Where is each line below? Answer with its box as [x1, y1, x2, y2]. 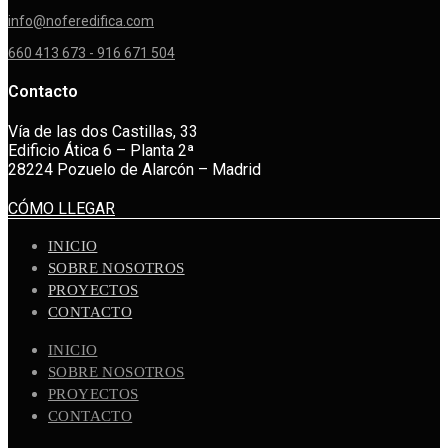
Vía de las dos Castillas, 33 [8, 122, 198, 142]
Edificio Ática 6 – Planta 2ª [8, 141, 194, 161]
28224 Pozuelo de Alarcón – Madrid [8, 160, 261, 180]
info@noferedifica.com [8, 12, 154, 29]
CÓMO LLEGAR [8, 199, 115, 219]
